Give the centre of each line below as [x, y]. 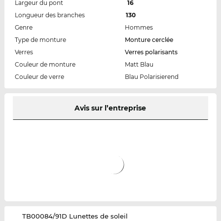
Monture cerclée [149, 39]
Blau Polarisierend [151, 76]
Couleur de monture [45, 64]
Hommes [139, 27]
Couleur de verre [39, 76]
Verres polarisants [151, 52]
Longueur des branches [50, 15]
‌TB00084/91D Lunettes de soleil [75, 216]
